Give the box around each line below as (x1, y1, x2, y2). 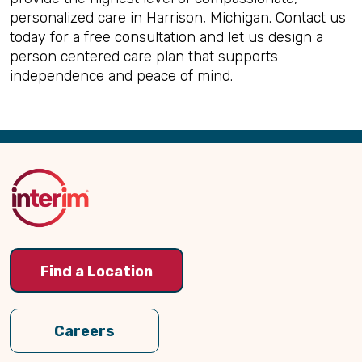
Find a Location (40, 262, 153, 280)
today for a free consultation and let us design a (10, 28, 323, 46)
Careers (54, 322, 115, 340)
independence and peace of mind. (10, 67, 233, 85)
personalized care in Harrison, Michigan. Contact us (10, 9, 346, 27)
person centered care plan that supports (10, 48, 278, 65)
